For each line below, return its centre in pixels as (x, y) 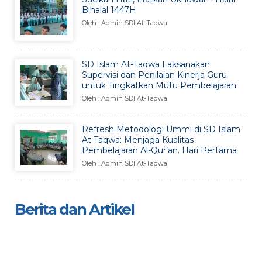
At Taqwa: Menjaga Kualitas (138, 139)
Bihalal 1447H (109, 10)
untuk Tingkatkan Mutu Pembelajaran (159, 85)
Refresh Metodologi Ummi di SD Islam (161, 129)
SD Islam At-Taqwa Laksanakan (146, 64)
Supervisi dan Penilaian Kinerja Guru (154, 75)
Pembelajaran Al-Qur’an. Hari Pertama (159, 150)
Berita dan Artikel (74, 209)
